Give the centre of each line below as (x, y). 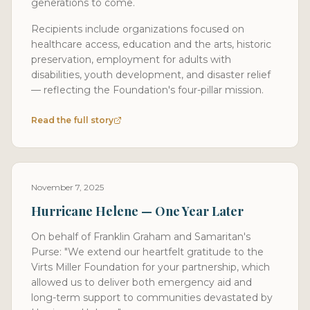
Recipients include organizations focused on (138, 29)
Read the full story (72, 120)
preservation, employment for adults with (131, 59)
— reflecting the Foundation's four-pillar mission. (147, 90)
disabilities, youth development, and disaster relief (151, 74)
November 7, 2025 (67, 187)
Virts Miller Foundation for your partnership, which (151, 267)
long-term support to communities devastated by (152, 297)
